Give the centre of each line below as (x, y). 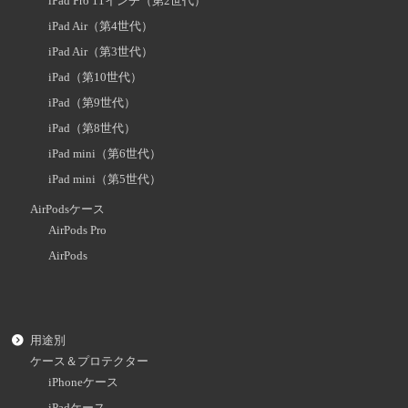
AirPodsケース (68, 209)
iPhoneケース (84, 382)
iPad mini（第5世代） (105, 179)
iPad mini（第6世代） (105, 153)
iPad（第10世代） (96, 77)
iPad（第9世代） (92, 102)
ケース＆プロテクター (90, 361)
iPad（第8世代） (92, 128)
